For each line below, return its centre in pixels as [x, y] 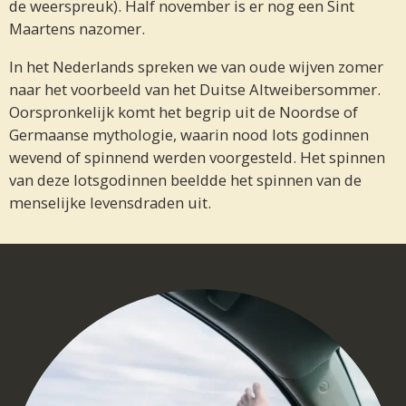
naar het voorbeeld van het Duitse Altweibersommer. [195, 89]
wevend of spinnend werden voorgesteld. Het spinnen [197, 157]
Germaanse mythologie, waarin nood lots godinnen [189, 134]
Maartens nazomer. [77, 28]
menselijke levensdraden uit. [110, 202]
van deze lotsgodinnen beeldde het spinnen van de [185, 179]
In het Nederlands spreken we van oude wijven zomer [196, 66]
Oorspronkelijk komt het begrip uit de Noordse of [184, 111]
